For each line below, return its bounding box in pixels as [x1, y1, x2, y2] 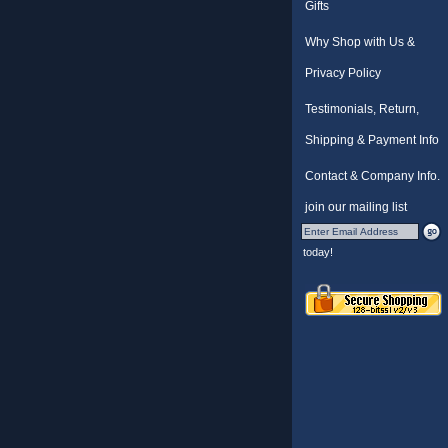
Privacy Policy [305, 66, 381, 80]
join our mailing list [305, 200, 407, 214]
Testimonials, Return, [305, 102, 419, 116]
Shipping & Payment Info [305, 133, 439, 147]
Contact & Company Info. [305, 169, 440, 183]
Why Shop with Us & [305, 35, 415, 49]
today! [303, 246, 333, 258]
